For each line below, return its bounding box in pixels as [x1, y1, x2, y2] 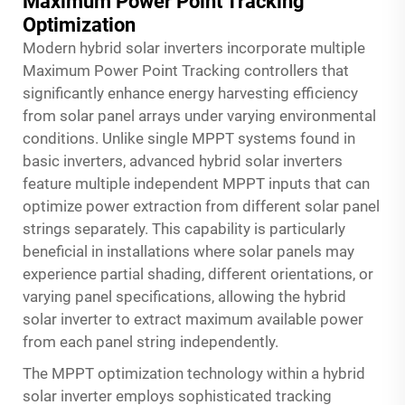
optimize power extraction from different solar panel [23, 196, 380, 215]
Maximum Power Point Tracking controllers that [23, 61, 349, 80]
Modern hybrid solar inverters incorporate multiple [23, 38, 365, 57]
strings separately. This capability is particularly [23, 219, 345, 238]
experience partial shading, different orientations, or [23, 264, 373, 283]
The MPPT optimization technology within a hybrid [23, 363, 365, 382]
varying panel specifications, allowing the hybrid [23, 287, 346, 306]
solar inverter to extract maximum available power [23, 309, 363, 328]
